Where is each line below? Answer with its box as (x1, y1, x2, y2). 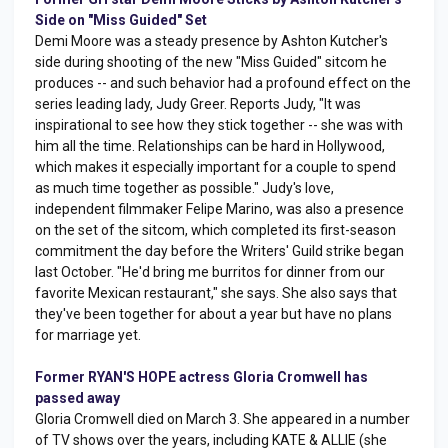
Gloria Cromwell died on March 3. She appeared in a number (35, 411, 410, 427)
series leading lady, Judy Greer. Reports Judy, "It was (35, 96, 361, 112)
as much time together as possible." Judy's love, (35, 180, 334, 196)
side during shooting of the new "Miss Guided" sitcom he (35, 54, 387, 70)
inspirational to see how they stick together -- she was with (35, 117, 403, 133)
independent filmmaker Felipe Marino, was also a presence (35, 201, 404, 217)
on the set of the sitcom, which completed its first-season (35, 222, 396, 238)
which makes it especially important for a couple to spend (35, 159, 396, 175)
